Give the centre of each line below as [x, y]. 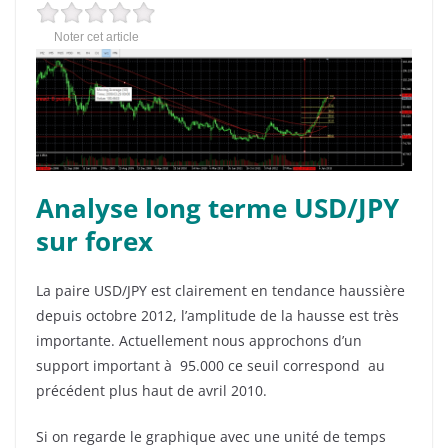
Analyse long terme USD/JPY [217, 208]
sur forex [94, 241]
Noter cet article [96, 37]
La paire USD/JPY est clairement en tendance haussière [220, 291]
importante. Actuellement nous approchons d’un [199, 341]
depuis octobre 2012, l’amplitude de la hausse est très [217, 316]
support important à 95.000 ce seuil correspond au [210, 366]
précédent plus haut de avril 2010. [151, 391]
